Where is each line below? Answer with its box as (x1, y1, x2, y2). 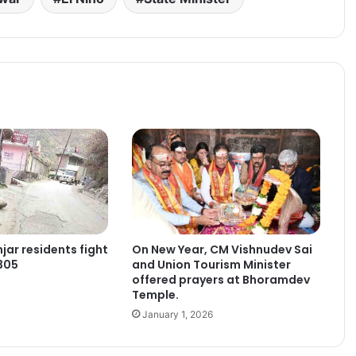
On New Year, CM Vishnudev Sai (131, 242, 312, 258)
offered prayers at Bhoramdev (131, 272, 310, 288)
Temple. (131, 287, 179, 304)
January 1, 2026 (141, 308, 213, 321)
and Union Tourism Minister (131, 257, 291, 273)
